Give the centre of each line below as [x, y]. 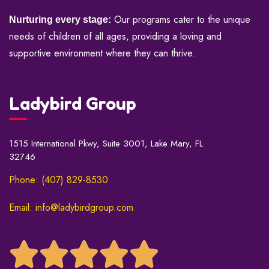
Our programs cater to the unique [181, 20]
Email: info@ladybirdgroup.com [71, 207]
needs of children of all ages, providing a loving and [115, 37]
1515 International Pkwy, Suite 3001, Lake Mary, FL [106, 143]
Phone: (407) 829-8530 [59, 180]
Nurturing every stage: [60, 20]
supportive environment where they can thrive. [102, 53]
